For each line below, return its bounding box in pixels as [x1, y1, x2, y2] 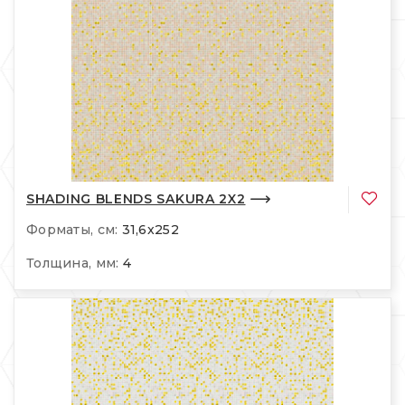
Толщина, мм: [26, 255, 119, 272]
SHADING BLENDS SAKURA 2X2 [26, 190, 246, 207]
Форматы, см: [26, 221, 118, 239]
